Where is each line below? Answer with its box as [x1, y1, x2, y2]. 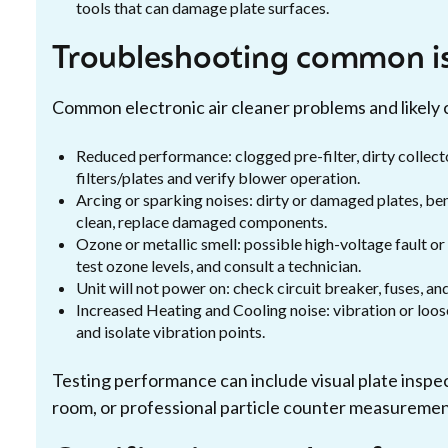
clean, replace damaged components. [76, 212, 327, 231]
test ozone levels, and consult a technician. [76, 256, 361, 275]
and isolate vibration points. [76, 322, 265, 341]
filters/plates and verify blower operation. [76, 168, 360, 187]
